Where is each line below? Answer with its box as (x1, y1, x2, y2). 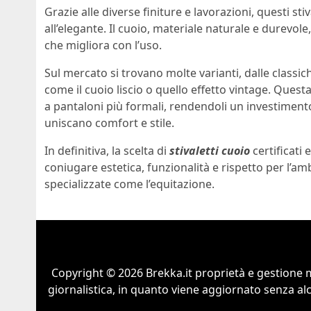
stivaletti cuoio (169, 143, 250, 159)
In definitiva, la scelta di (44, 143, 169, 159)
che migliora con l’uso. (44, 37, 162, 53)
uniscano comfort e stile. (44, 115, 174, 131)
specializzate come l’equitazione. (44, 176, 215, 192)
